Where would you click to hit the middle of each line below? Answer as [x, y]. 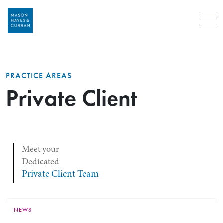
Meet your [41, 149]
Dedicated [41, 161]
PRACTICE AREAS [39, 75]
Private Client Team [60, 173]
